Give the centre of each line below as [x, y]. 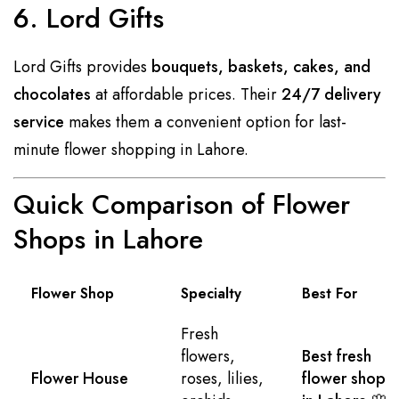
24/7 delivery [331, 94]
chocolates [52, 94]
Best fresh [337, 356]
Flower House [80, 378]
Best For [330, 293]
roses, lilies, [222, 378]
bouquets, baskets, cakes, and [261, 66]
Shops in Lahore [108, 239]
